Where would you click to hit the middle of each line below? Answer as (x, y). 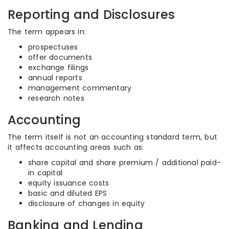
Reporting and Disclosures (91, 15)
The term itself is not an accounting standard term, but (113, 137)
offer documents (60, 57)
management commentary (80, 88)
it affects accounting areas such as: (76, 147)
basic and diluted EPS (68, 193)
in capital (45, 173)
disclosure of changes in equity (87, 203)
